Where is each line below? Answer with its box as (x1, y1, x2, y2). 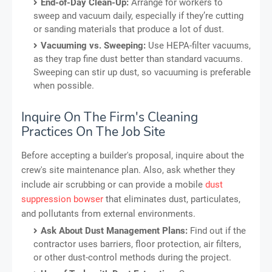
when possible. (33, 80, 94, 91)
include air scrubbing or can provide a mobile (21, 178, 205, 190)
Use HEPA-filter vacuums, (148, 39, 251, 51)
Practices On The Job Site (21, 123, 165, 140)
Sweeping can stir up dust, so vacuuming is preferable (33, 66, 251, 78)
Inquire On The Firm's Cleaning (21, 108, 198, 126)
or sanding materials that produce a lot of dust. (33, 23, 224, 35)
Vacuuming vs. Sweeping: (41, 39, 148, 51)
